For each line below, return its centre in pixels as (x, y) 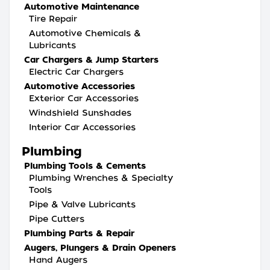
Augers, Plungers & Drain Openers (100, 248)
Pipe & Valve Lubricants (82, 204)
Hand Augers (58, 260)
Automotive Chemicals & (85, 33)
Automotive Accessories (80, 86)
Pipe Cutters (57, 219)
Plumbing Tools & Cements (85, 166)
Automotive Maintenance (82, 7)
